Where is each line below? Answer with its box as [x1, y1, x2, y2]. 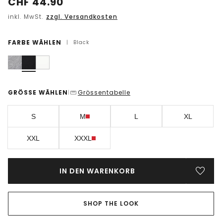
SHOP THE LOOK [83, 199, 139, 208]
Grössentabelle [78, 88, 130, 97]
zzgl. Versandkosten [46, 12, 117, 21]
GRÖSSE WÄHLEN [8, 88, 68, 97]
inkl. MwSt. [8, 12, 46, 21]
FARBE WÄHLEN [8, 38, 61, 47]
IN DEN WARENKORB [59, 166, 135, 176]
